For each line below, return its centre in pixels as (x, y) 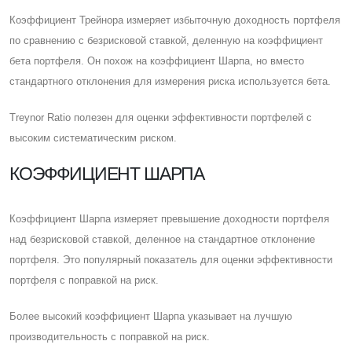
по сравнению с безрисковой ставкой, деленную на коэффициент (166, 40)
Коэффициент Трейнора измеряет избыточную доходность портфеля (175, 20)
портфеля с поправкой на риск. (84, 280)
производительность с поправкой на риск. (110, 336)
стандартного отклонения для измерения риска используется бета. (170, 81)
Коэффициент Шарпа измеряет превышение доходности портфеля (169, 218)
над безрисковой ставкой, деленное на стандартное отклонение (162, 239)
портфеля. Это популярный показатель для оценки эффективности (171, 259)
